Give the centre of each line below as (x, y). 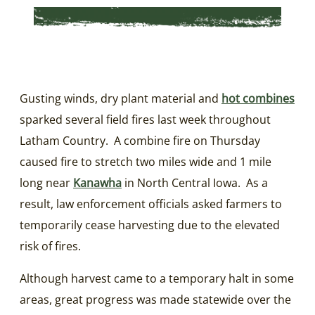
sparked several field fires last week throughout (145, 119)
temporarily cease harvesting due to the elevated (150, 225)
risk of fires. (50, 246)
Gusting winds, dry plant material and (121, 98)
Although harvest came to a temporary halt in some (157, 278)
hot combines (258, 98)
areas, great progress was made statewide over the (155, 299)
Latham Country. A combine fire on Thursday (140, 140)
